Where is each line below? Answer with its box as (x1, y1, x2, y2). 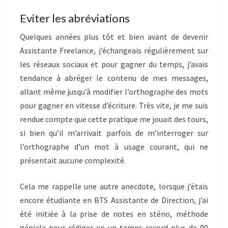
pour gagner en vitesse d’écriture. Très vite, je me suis (20, 100, 208, 111)
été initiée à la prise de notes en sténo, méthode (20, 209, 208, 219)
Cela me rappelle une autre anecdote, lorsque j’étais (20, 181, 208, 192)
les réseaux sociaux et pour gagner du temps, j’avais (20, 59, 208, 70)
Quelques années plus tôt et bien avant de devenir (20, 32, 208, 42)
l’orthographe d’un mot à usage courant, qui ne (20, 141, 208, 152)
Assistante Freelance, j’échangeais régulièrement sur (20, 45, 208, 56)
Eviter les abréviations (20, 11, 130, 25)
